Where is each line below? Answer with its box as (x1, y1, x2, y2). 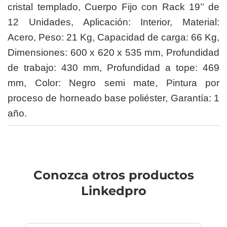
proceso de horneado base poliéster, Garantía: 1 (8, 93, 219, 103)
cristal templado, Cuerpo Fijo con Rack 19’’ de (8, 2, 219, 12)
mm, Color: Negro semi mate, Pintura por (8, 78, 219, 88)
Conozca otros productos (33, 168, 194, 182)
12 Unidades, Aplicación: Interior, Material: (8, 17, 219, 27)
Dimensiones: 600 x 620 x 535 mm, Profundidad (8, 47, 219, 58)
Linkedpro (81, 183, 146, 198)
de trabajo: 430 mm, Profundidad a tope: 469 (8, 62, 219, 73)
